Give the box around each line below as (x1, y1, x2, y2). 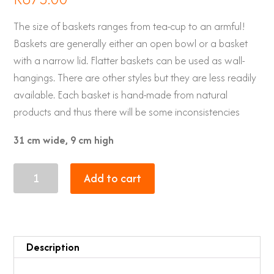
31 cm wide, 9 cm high (13, 132, 114, 147)
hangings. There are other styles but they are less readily (13, 70, 257, 85)
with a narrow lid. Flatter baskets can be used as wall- (13, 53, 245, 68)
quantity (13, 215, 50, 231)
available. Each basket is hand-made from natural (13, 87, 228, 102)
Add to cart (84, 169, 142, 187)
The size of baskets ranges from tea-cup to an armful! (13, 18, 246, 34)
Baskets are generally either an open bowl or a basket (13, 35, 248, 51)
